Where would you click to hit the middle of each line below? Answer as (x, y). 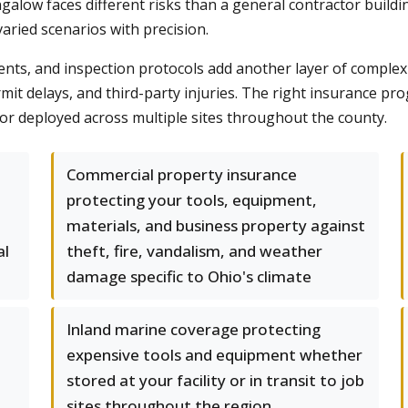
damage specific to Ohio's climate (189, 276)
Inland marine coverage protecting (194, 329)
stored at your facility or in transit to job (215, 380)
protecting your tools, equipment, (192, 200)
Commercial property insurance (182, 174)
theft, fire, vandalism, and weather (194, 251)
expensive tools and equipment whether (214, 355)
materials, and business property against (216, 225)
